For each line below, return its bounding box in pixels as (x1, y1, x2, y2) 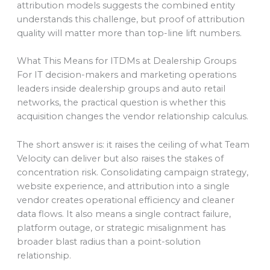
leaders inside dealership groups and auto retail (16, 83, 225, 95)
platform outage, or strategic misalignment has (16, 222, 225, 233)
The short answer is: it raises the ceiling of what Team (16, 139, 250, 150)
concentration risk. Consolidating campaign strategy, (16, 166, 248, 178)
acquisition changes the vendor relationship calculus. (16, 111, 248, 122)
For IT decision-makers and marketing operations (16, 69, 236, 81)
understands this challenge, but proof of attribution (16, 14, 245, 25)
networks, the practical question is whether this (16, 97, 225, 108)
